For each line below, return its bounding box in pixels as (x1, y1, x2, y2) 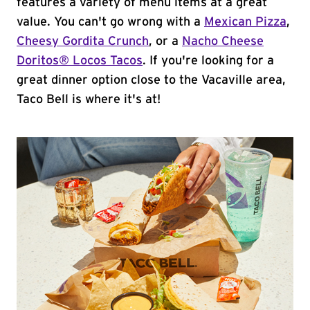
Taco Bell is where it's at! (17, 93, 161, 106)
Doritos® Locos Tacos (17, 55, 143, 67)
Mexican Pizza (204, 16, 286, 28)
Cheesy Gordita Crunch (17, 35, 149, 48)
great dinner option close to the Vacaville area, (17, 74, 286, 86)
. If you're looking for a (143, 55, 274, 67)
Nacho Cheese (182, 35, 264, 48)
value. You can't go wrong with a (17, 16, 204, 28)
